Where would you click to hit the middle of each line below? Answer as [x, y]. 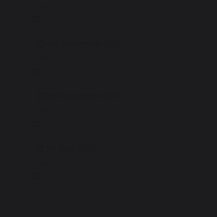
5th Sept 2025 [69, 148]
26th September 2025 [83, 96]
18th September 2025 [82, 44]
